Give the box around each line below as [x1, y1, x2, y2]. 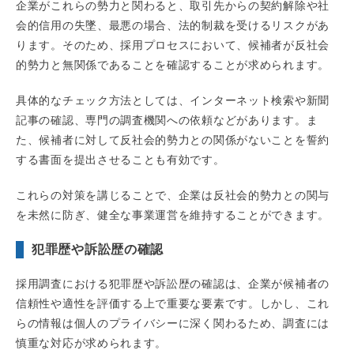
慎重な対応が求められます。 [16, 337, 168, 350]
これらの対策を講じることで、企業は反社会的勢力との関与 [16, 189, 330, 202]
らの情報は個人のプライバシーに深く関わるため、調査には [16, 317, 330, 330]
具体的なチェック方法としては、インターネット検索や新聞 [16, 94, 330, 107]
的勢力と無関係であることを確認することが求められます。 [16, 58, 330, 72]
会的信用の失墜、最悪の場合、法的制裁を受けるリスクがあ [16, 19, 330, 32]
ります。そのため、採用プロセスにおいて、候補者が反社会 [16, 39, 330, 52]
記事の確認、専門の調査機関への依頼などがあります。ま [16, 114, 318, 127]
